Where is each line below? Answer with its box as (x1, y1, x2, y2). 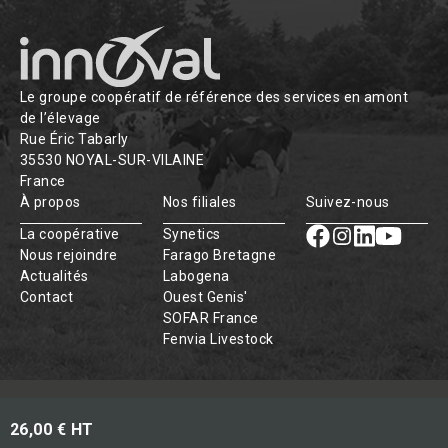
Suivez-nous (305, 193, 390, 210)
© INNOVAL (78, 401, 151, 417)
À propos (20, 193, 81, 210)
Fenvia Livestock (162, 330, 274, 347)
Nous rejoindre (20, 246, 118, 263)
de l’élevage (20, 109, 101, 126)
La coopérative (20, 225, 120, 242)
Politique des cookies (206, 420, 342, 436)
